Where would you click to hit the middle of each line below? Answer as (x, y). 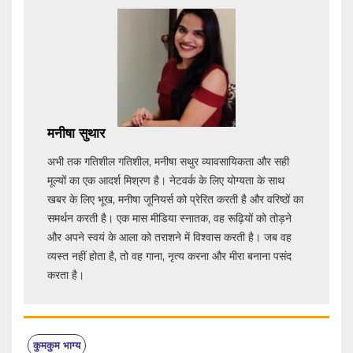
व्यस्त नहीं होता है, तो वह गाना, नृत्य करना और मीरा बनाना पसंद (169, 256)
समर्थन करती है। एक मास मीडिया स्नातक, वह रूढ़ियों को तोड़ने (169, 218)
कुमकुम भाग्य (57, 345)
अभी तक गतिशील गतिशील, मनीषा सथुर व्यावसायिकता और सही (168, 161)
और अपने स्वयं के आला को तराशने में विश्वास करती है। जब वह (169, 237)
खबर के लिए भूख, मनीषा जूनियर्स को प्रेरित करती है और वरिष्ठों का (175, 199)
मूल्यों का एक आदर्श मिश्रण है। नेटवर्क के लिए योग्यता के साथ (166, 180)
